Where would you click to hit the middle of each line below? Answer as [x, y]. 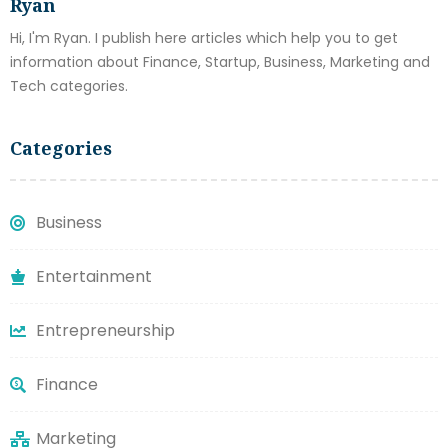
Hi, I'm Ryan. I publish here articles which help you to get [204, 38]
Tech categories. [69, 86]
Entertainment [94, 277]
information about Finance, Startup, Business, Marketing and [220, 62]
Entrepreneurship [105, 331]
